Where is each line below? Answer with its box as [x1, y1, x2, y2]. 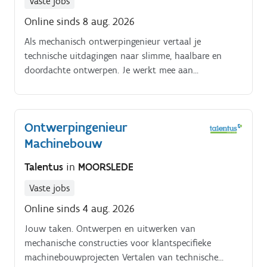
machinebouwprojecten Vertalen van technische [24, 252, 218, 263]
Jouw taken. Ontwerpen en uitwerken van [24, 223, 195, 235]
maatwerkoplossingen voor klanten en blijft [24, 78, 201, 90]
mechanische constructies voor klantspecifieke [24, 237, 211, 249]
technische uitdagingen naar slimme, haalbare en [24, 49, 222, 61]
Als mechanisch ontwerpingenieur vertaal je [24, 35, 201, 47]
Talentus [24, 160, 66, 174]
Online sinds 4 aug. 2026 [24, 202, 135, 216]
